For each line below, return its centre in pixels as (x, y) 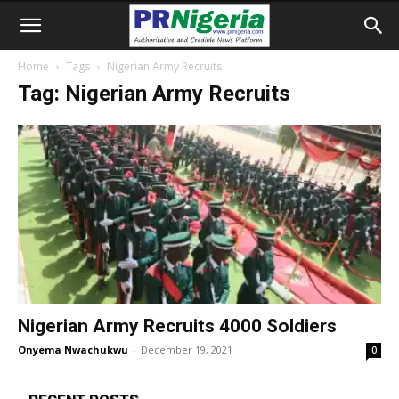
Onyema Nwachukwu (73, 350)
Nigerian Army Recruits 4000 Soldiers (177, 326)
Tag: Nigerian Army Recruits (154, 94)
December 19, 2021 (187, 350)
